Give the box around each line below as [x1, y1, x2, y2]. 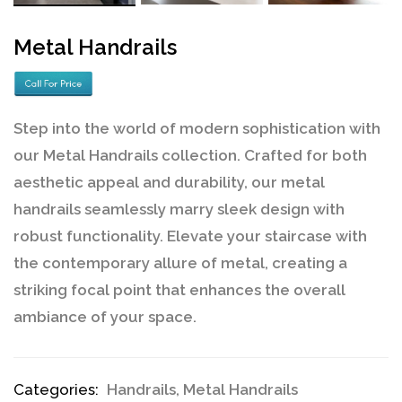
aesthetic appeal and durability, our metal [13, 173, 325, 192]
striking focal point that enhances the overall [13, 281, 345, 300]
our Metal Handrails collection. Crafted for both [13, 146, 367, 165]
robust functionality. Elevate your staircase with [13, 227, 367, 246]
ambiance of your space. [13, 308, 197, 327]
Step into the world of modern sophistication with [13, 119, 380, 138]
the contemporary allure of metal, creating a [13, 254, 347, 273]
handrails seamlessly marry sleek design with [13, 200, 345, 219]
